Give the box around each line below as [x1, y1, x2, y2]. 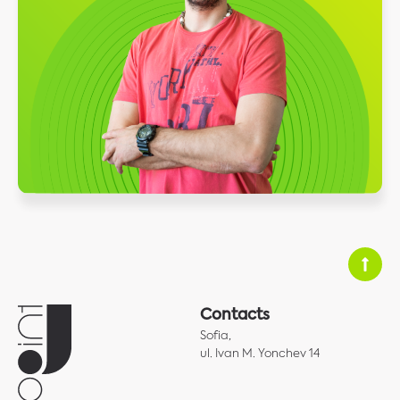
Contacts [200, 307, 270, 323]
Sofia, [200, 329, 231, 342]
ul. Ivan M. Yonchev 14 [200, 347, 320, 360]
